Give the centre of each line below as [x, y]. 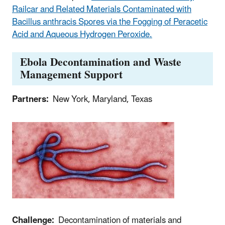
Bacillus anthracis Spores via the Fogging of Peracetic [110, 22]
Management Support [71, 75]
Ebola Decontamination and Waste [101, 62]
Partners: [30, 99]
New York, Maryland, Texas [100, 99]
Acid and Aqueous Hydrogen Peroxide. [82, 35]
